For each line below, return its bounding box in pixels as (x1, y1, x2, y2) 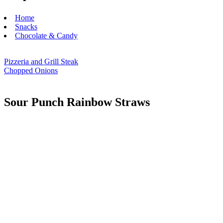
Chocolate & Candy (15, 31, 78, 40)
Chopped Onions (4, 66, 58, 75)
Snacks (15, 22, 37, 31)
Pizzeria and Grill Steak (4, 57, 78, 66)
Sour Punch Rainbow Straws (4, 95, 150, 109)
